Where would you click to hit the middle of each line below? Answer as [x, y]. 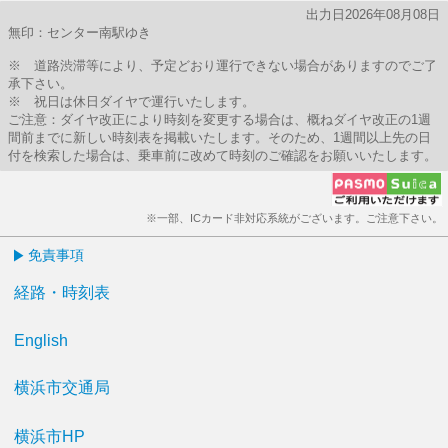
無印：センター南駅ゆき [79, 32]
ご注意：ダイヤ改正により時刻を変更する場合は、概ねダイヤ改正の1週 [219, 119]
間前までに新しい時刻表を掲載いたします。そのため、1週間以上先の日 [219, 137]
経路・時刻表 [62, 292]
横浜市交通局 [62, 387]
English [41, 340]
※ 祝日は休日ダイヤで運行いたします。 [131, 101]
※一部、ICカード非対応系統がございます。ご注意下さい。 [294, 218]
